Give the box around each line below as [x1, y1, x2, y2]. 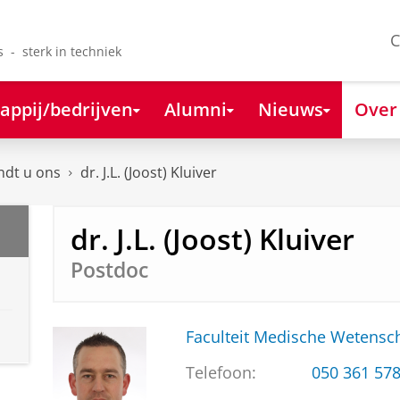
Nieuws [257, 96, 323, 121]
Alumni [163, 96, 227, 121]
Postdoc [70, 255, 148, 284]
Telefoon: [185, 362, 256, 384]
